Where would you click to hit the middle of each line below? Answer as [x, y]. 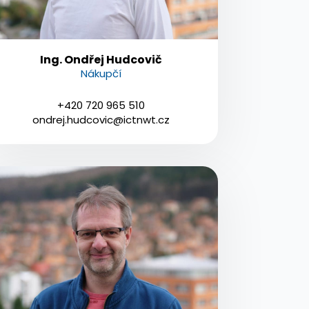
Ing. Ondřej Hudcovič [101, 59]
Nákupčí [101, 73]
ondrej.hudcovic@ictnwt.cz [101, 119]
